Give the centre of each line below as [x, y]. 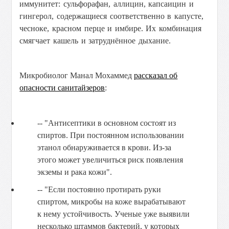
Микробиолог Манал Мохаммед [77, 75]
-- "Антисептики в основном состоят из [107, 123]
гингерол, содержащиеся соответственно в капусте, [111, 16]
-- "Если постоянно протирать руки [99, 189]
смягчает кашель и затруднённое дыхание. [95, 41]
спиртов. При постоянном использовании [111, 135]
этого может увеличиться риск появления [110, 160]
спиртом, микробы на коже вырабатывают [112, 202]
